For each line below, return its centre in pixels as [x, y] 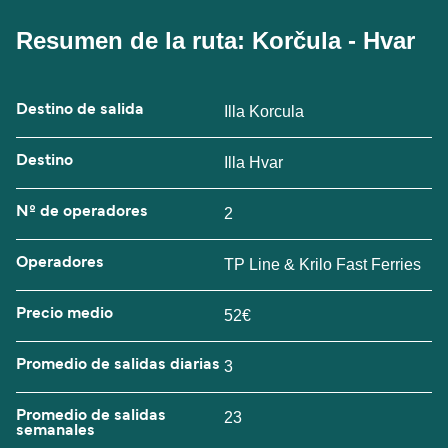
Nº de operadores [82, 211]
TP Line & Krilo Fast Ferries [322, 264]
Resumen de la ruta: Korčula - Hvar [215, 40]
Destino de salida [80, 109]
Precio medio [64, 313]
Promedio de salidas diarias [118, 364]
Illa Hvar [253, 162]
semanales [55, 430]
